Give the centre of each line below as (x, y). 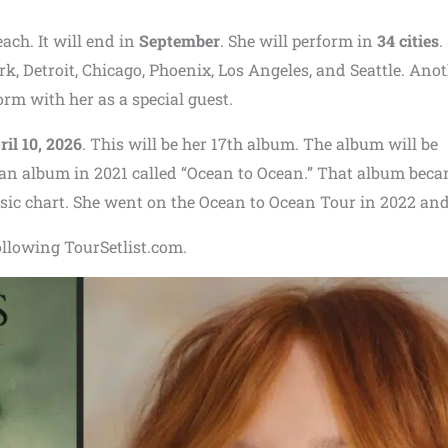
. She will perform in (298, 40)
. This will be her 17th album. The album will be (260, 143)
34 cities (408, 40)
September (179, 40)
